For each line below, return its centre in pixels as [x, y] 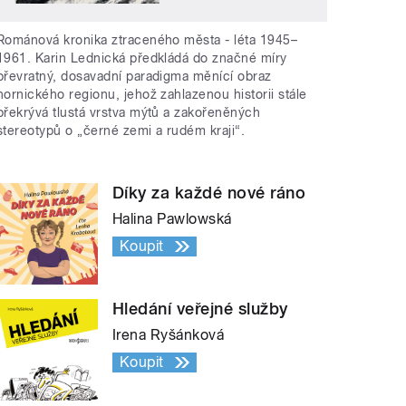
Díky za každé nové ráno [209, 193]
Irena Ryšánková [169, 335]
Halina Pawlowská [172, 219]
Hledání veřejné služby [200, 309]
